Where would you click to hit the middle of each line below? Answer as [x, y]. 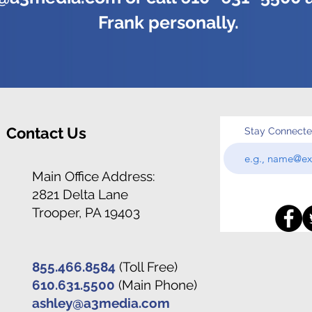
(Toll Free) [147, 267]
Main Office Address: [94, 176]
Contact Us [46, 133]
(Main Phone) [156, 285]
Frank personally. [168, 22]
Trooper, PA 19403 [86, 212]
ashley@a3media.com [101, 303]
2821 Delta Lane [80, 194]
